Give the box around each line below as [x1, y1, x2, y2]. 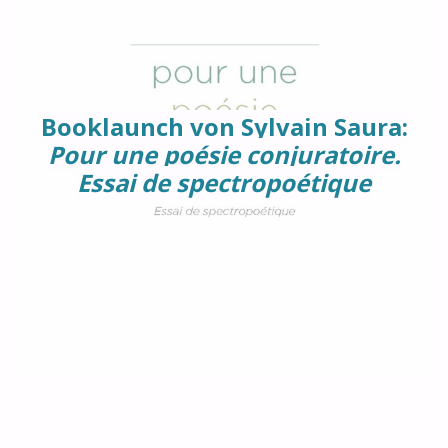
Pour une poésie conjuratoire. [47, 138, 401, 172]
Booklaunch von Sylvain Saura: [40, 110, 408, 144]
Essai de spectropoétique [77, 166, 371, 200]
